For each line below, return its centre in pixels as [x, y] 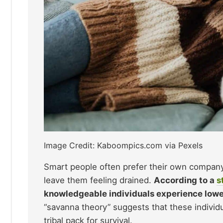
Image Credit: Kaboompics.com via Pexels [123, 146]
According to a [185, 180]
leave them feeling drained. [99, 180]
